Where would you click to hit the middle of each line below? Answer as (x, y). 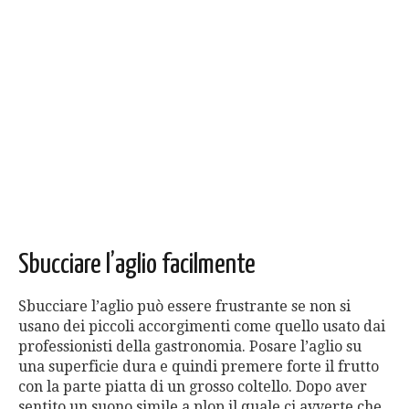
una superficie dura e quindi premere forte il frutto (199, 367)
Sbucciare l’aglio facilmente (137, 265)
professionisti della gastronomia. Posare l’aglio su (190, 347)
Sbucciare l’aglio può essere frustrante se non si (184, 307)
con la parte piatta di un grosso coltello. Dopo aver (193, 387)
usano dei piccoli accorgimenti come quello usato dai (202, 327)
